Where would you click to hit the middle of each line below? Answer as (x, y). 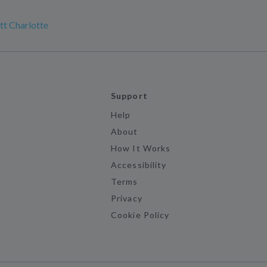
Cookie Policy (140, 215)
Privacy (127, 198)
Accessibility (139, 165)
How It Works (141, 148)
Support (129, 96)
